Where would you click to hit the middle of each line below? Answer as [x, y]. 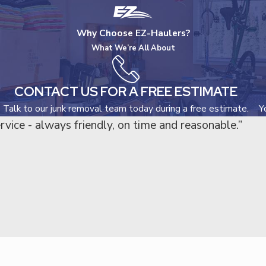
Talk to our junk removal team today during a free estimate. [126, 108]
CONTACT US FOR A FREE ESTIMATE [126, 91]
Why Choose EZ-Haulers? [133, 33]
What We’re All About [133, 48]
